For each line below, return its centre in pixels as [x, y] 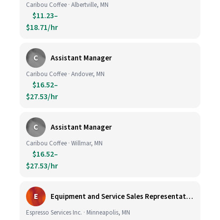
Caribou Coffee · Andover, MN [65, 74]
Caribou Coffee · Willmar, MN [64, 143]
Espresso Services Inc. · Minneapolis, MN [78, 213]
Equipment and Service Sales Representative [190, 196]
